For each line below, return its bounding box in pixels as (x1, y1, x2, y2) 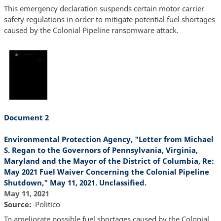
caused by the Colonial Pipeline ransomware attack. (3, 25, 179, 35)
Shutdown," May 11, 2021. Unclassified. (3, 178, 147, 188)
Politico (35, 199, 60, 210)
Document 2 (3, 112, 49, 123)
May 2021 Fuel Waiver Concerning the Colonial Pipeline (3, 167, 209, 177)
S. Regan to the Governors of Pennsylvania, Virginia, (3, 145, 198, 155)
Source (3, 199, 29, 210)
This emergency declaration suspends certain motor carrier (3, 3, 204, 13)
